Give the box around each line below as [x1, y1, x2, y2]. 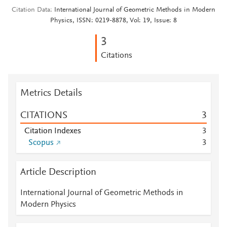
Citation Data [12, 7, 50, 14]
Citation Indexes [24, 127, 81, 135]
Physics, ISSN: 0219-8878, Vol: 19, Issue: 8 [50, 17, 177, 24]
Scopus [28, 139, 54, 147]
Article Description [20, 167, 96, 177]
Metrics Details [20, 88, 82, 98]
